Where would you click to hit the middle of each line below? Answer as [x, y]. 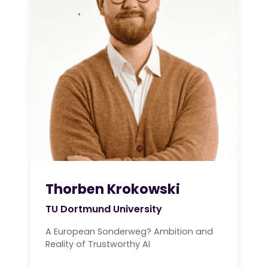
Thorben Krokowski [113, 189]
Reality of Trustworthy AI [98, 244]
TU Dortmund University [104, 209]
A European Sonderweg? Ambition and [129, 232]
